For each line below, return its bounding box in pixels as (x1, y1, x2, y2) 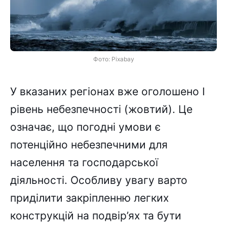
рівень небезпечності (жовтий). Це (10, 103, 193, 116)
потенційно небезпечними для (10, 138, 168, 152)
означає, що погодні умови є (10, 121, 161, 134)
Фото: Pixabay (93, 55, 134, 63)
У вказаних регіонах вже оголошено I (10, 85, 205, 98)
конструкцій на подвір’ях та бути (10, 209, 181, 222)
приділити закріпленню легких (10, 192, 169, 205)
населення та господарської (10, 156, 158, 169)
